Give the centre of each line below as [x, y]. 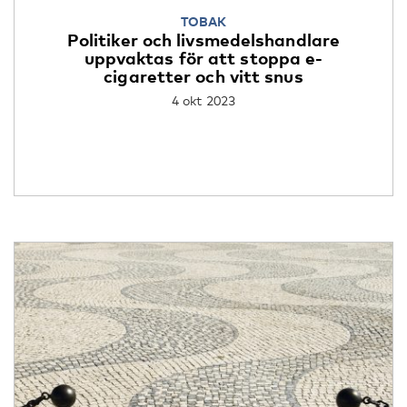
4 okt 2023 [203, 101]
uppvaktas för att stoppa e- [203, 58]
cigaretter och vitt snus [203, 76]
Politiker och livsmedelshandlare [203, 40]
